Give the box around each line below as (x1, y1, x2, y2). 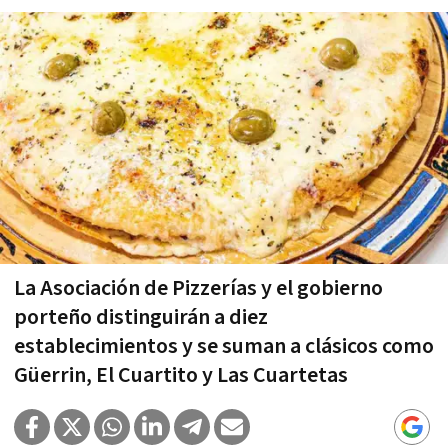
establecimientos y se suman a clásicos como (14, 331, 434, 361)
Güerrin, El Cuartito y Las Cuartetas (14, 360, 348, 390)
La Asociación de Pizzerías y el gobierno (14, 273, 383, 303)
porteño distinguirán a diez (14, 302, 268, 332)
